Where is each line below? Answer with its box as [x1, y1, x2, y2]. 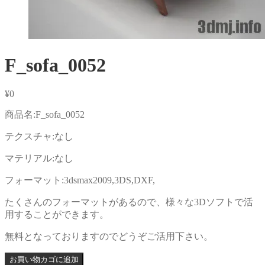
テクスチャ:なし [5, 131, 73, 142]
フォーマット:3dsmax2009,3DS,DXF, [5, 175, 155, 186]
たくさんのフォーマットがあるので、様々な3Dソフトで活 [5, 197, 253, 208]
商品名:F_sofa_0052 [5, 109, 85, 120]
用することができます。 [5, 209, 109, 220]
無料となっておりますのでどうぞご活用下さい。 [5, 231, 213, 242]
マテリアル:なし [5, 153, 73, 164]
